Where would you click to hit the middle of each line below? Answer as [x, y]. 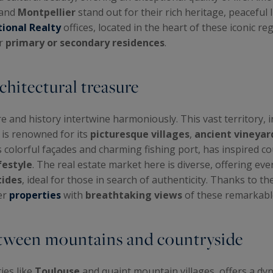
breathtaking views [133, 195]
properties [36, 195]
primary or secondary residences [85, 42]
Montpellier [48, 12]
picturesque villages [140, 134]
